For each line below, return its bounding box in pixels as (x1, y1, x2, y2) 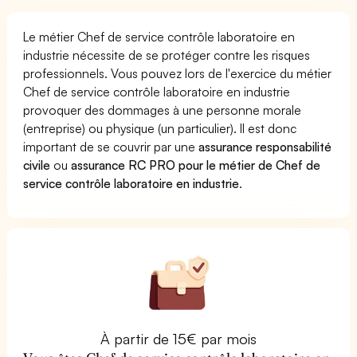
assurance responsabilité (198, 138, 332, 155)
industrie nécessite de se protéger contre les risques (23, 46, 311, 63)
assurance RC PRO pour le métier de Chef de (71, 156, 321, 173)
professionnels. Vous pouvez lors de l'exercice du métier (23, 65, 332, 81)
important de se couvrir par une (23, 138, 199, 155)
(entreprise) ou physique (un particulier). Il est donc (23, 120, 297, 136)
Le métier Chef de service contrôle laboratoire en (23, 28, 296, 45)
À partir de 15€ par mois (100, 329, 257, 347)
